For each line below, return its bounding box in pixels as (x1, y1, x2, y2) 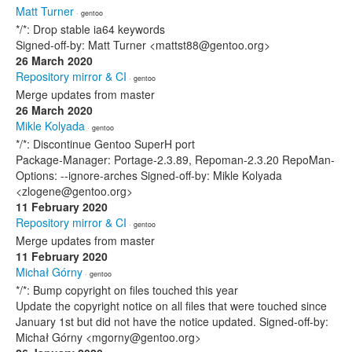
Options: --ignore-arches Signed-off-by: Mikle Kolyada (16, 167, 282, 183)
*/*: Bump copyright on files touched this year (16, 282, 238, 298)
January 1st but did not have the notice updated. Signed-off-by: (16, 313, 328, 329)
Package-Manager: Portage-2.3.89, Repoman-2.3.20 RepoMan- (16, 152, 335, 167)
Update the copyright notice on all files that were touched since (16, 298, 327, 313)
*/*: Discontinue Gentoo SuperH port (16, 136, 195, 152)
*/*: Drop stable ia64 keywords (16, 21, 165, 37)
